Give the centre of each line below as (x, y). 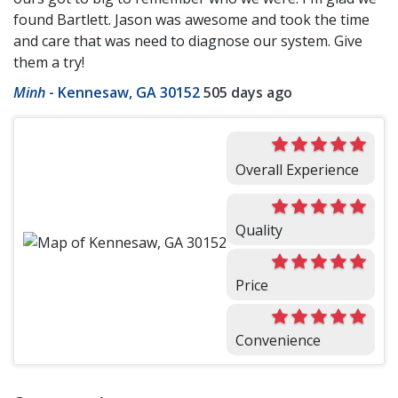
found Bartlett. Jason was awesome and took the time (191, 20)
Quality (259, 231)
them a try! (49, 63)
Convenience (278, 341)
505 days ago (248, 93)
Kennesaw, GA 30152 (129, 93)
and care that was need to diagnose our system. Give (188, 41)
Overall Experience (297, 170)
